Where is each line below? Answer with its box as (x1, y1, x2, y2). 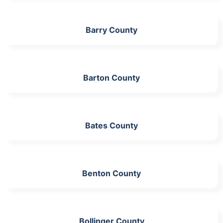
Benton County (82, 168, 141, 178)
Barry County (86, 24, 137, 35)
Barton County (83, 72, 140, 83)
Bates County (85, 120, 138, 130)
